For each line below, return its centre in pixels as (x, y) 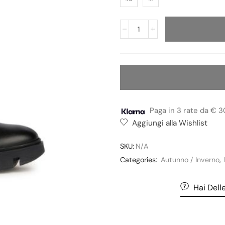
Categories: (140, 159)
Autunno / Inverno (190, 159)
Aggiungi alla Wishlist (170, 123)
